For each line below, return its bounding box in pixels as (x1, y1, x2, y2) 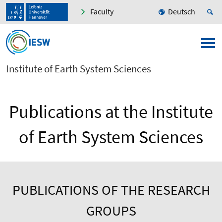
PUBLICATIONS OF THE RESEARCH (12, 181, 210, 199)
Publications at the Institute (9, 101, 213, 123)
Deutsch (168, 6, 195, 17)
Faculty (90, 6, 113, 17)
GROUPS (86, 202, 136, 220)
